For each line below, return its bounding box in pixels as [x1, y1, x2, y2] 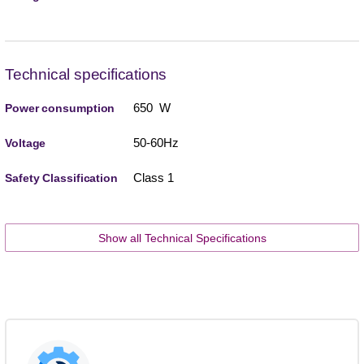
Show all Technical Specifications [97, 231, 266, 245]
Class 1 [132, 170, 174, 184]
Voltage [5, 136, 46, 149]
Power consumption [5, 101, 115, 115]
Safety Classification [5, 171, 118, 184]
